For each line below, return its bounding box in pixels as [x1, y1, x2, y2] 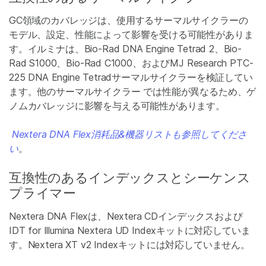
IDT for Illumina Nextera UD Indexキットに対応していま [9, 224, 251, 236]
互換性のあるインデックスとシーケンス [9, 170, 251, 185]
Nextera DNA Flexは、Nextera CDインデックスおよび [9, 210, 243, 222]
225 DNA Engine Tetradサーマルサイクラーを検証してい [9, 71, 253, 83]
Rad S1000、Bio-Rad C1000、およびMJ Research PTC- [9, 57, 254, 69]
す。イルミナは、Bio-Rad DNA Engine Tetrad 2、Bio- [9, 43, 242, 55]
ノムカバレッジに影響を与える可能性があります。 [9, 100, 225, 112]
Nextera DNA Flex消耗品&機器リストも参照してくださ [11, 128, 248, 140]
